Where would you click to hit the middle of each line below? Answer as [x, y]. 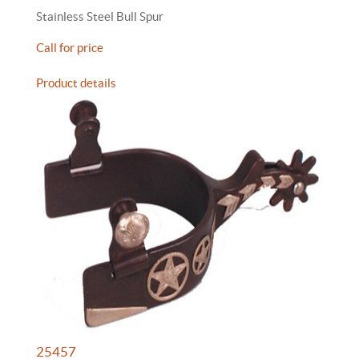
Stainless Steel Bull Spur [100, 16]
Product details [76, 83]
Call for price [70, 48]
